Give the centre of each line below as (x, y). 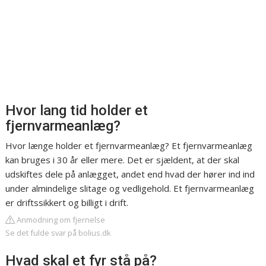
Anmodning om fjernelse (60, 220)
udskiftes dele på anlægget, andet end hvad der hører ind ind (130, 174)
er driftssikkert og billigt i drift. (67, 203)
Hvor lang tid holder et (77, 111)
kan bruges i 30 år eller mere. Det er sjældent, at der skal (123, 160)
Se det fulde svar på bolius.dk (58, 233)
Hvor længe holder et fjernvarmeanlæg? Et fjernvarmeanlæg (129, 146)
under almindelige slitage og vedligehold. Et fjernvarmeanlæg (130, 189)
